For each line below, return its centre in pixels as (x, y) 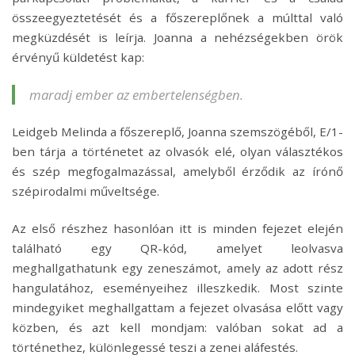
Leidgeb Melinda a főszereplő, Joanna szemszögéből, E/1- (177, 132)
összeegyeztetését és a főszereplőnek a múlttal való (177, 18)
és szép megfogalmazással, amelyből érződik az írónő (177, 172)
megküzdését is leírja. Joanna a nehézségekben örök (177, 38)
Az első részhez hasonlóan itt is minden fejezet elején (177, 229)
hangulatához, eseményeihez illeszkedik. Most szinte (177, 288)
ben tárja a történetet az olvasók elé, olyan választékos (177, 152)
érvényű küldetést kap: (78, 57)
